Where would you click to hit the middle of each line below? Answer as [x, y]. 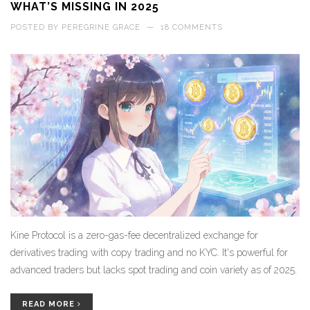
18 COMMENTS [192, 27]
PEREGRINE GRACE [101, 27]
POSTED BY [36, 27]
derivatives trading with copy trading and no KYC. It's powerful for [149, 253]
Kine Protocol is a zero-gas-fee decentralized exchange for [134, 236]
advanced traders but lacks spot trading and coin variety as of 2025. [154, 270]
